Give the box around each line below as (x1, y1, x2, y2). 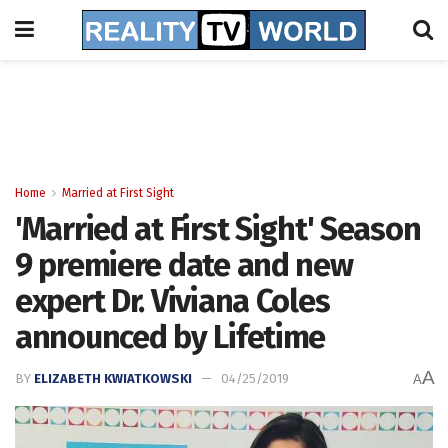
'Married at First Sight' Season (15, 210, 421, 248)
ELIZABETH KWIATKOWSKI (34, 371, 192, 387)
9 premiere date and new (15, 246, 353, 284)
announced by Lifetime (15, 318, 326, 356)
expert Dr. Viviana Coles (15, 282, 330, 320)
